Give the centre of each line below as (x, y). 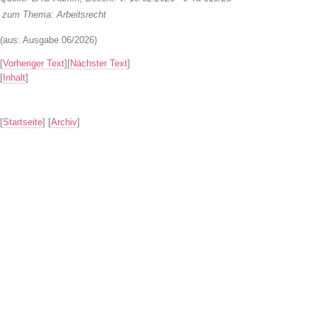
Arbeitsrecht (81, 15)
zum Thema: (28, 15)
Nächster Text (99, 63)
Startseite (23, 122)
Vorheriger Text (34, 63)
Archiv (64, 122)
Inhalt (14, 77)
